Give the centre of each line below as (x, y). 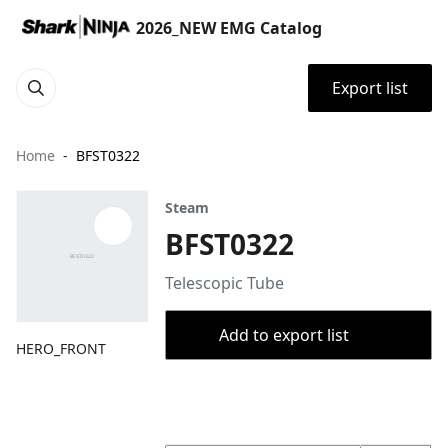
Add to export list (283, 335)
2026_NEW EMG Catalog (229, 28)
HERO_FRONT (61, 349)
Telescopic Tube (225, 283)
